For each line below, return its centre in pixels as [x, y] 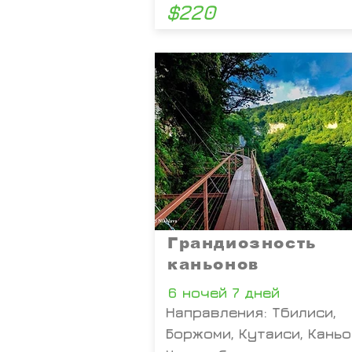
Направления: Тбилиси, [251, 312]
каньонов [213, 264]
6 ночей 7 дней [224, 293]
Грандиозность [242, 243]
